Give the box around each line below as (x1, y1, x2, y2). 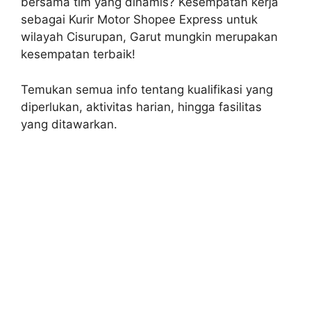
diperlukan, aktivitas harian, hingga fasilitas (21, 99, 262, 114)
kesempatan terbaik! (21, 47, 135, 61)
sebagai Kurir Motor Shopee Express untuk (21, 12, 258, 26)
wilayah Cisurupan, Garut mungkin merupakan (21, 30, 278, 44)
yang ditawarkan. (21, 117, 117, 131)
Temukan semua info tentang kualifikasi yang (21, 82, 273, 96)
